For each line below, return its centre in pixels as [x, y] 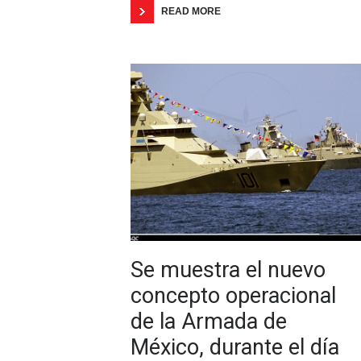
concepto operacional [233, 296]
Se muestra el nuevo [228, 270]
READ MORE [191, 11]
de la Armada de [209, 322]
